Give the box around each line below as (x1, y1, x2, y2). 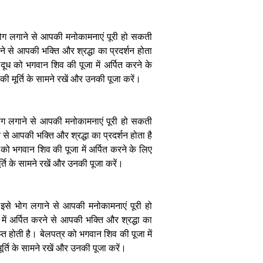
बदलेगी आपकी (169, 46, 217, 58)
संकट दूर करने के (164, 211, 222, 224)
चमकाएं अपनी (170, 189, 216, 201)
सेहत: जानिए (172, 57, 214, 69)
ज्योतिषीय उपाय (167, 90, 219, 103)
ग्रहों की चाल (171, 35, 215, 47)
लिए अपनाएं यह (168, 222, 218, 235)
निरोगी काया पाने (166, 68, 221, 80)
